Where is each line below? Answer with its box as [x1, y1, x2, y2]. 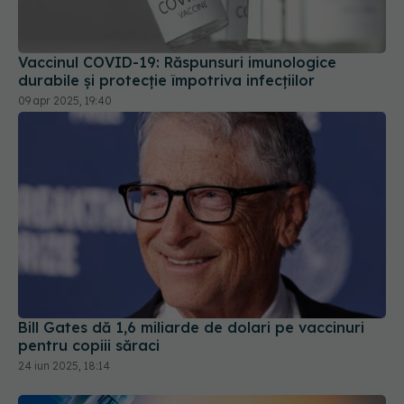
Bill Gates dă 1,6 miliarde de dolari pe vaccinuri [18, 250, 364, 269]
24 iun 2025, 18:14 [18, 290, 110, 305]
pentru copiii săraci [18, 268, 160, 287]
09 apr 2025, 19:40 [18, 25, 112, 40]
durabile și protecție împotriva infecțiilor [18, 3, 315, 22]
